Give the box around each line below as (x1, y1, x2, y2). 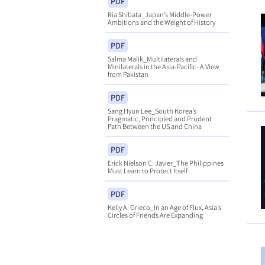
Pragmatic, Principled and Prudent (107, 113, 212, 123)
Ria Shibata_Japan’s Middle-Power (107, 9, 212, 19)
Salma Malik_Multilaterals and (107, 53, 197, 63)
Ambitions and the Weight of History (107, 17, 215, 27)
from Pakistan (107, 69, 148, 79)
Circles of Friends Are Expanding (107, 209, 203, 219)
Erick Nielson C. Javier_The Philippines (107, 157, 224, 167)
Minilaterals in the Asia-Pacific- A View (107, 61, 219, 71)
